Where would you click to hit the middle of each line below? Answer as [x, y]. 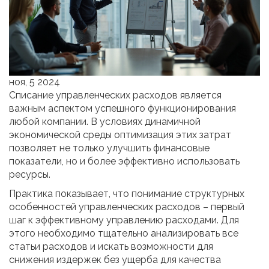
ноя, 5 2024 [35, 82]
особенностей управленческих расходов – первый [127, 207]
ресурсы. [30, 175]
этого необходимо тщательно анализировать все [124, 234]
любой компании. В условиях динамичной [105, 122]
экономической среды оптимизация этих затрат [120, 135]
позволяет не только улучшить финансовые [109, 148]
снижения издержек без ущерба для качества [115, 260]
